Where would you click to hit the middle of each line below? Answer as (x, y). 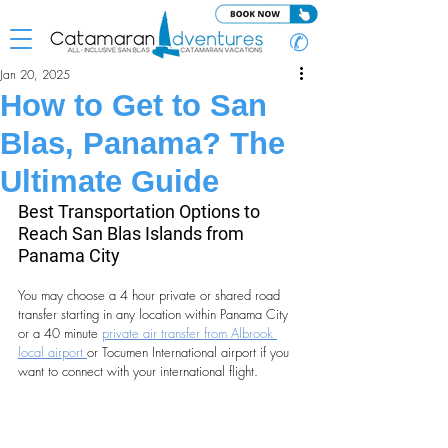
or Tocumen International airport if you (190, 352)
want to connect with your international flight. (138, 371)
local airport (52, 352)
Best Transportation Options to (141, 211)
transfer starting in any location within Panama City (155, 314)
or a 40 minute (60, 333)
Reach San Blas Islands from (133, 233)
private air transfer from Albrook (189, 333)
